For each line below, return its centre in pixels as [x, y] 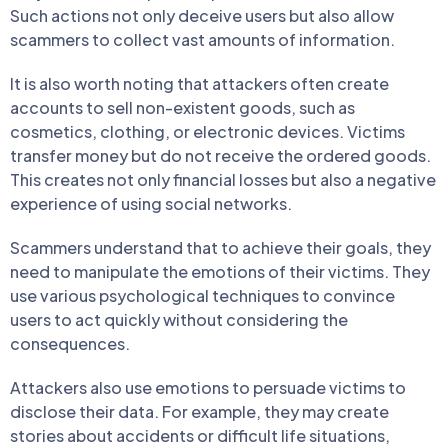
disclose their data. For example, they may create [199, 411]
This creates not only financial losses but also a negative [223, 179]
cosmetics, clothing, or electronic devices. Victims [207, 131]
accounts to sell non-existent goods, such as [182, 107]
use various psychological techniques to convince [202, 295]
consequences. [70, 343]
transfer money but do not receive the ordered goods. [220, 155]
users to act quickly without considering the [179, 319]
